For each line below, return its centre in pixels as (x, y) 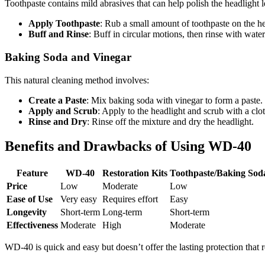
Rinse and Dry (58, 121)
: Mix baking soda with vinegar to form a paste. (174, 100)
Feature (32, 173)
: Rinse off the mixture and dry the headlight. (170, 121)
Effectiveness (32, 225)
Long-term (122, 212)
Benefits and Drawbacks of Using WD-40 (128, 146)
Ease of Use (30, 199)
